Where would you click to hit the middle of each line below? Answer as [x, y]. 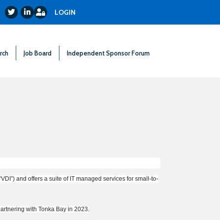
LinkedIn [35, 11]
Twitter [17, 11]
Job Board [38, 53]
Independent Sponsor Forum [109, 53]
